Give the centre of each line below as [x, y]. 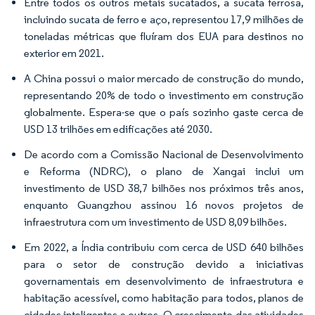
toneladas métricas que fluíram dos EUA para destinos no [164, 36]
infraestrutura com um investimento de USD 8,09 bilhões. [155, 221]
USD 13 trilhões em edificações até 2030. [118, 129]
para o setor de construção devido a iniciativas [164, 264]
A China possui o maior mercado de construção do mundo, [164, 78]
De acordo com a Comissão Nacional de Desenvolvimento [164, 154]
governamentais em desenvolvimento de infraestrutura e [164, 281]
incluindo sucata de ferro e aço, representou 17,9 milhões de [164, 19]
